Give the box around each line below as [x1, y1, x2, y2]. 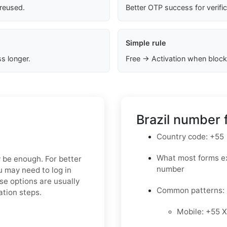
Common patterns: [157, 185, 224, 196]
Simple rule [125, 39, 166, 48]
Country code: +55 [157, 132, 224, 142]
